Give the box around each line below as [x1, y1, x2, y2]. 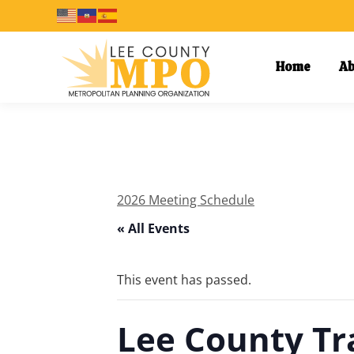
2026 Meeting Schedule [117, 191, 254, 209]
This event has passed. [117, 271, 251, 288]
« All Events [117, 220, 190, 237]
